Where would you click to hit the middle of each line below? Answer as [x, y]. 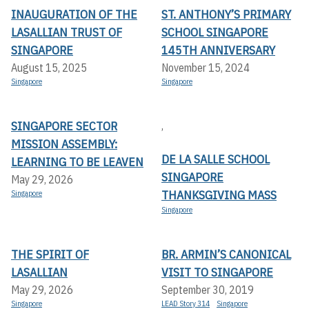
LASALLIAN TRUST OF [67, 32]
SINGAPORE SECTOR [64, 126]
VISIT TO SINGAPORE [217, 272]
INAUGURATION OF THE [74, 14]
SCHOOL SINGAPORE [215, 32]
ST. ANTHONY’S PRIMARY [226, 14]
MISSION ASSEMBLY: [64, 144]
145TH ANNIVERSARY [218, 50]
